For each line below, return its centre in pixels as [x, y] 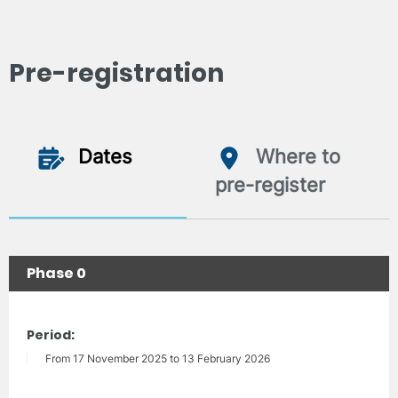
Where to [295, 156]
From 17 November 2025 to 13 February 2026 [158, 358]
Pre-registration [116, 73]
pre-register [270, 184]
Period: [51, 334]
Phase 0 [56, 273]
